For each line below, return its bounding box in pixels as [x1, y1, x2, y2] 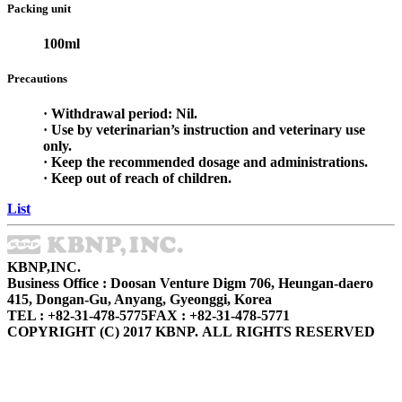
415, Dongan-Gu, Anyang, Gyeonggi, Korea [7, 292, 272, 308]
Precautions [7, 72, 67, 86]
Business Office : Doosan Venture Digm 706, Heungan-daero [7, 275, 373, 292]
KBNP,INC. [7, 259, 81, 275]
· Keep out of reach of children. [43, 170, 232, 187]
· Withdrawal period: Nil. [43, 106, 197, 122]
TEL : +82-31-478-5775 [7, 308, 148, 324]
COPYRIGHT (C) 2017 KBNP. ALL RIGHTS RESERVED [7, 324, 375, 340]
